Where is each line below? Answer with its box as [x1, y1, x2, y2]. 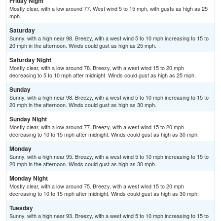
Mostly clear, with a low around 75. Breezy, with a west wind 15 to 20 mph [9, 182, 184, 190]
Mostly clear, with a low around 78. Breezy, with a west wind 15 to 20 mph [9, 64, 184, 72]
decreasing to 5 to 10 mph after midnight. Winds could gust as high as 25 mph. [9, 71, 196, 79]
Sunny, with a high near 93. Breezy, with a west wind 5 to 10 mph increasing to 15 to [9, 212, 209, 220]
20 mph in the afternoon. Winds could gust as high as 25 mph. [9, 41, 156, 50]
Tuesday [9, 203, 33, 213]
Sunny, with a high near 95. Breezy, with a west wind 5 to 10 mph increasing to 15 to [9, 152, 209, 161]
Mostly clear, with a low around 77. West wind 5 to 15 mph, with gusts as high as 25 [9, 4, 208, 13]
